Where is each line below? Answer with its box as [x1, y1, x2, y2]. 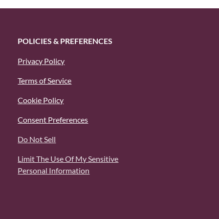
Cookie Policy [18, 95, 64, 105]
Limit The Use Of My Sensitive [18, 154, 119, 163]
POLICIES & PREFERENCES [18, 36, 113, 45]
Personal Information [18, 166, 90, 175]
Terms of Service [18, 76, 72, 85]
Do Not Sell [18, 134, 56, 144]
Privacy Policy [18, 56, 65, 66]
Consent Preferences [18, 115, 88, 124]
